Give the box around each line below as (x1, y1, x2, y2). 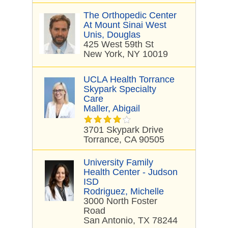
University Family (83, 157, 153, 167)
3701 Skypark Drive (83, 125, 163, 135)
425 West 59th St (83, 39, 154, 49)
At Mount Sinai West (83, 20, 166, 30)
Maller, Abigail (83, 103, 140, 113)
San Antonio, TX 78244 (83, 215, 178, 225)
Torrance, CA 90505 (83, 134, 164, 145)
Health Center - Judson (83, 167, 178, 177)
